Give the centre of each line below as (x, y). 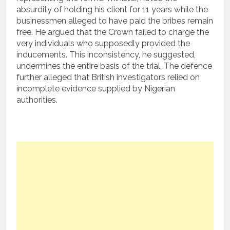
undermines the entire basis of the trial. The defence (114, 66)
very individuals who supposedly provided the (103, 43)
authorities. (37, 100)
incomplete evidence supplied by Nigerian (96, 88)
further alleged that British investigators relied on (108, 77)
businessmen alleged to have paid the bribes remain (115, 21)
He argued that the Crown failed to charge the (121, 32)
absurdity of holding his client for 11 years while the (112, 9)
